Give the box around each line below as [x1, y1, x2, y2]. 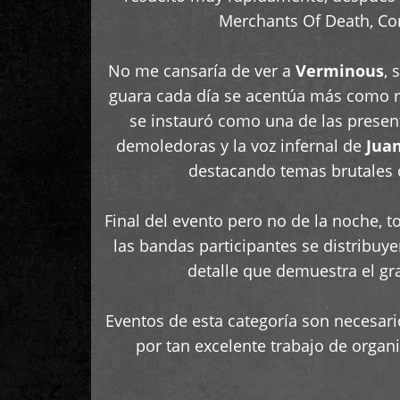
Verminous [295, 60, 384, 81]
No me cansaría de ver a [107, 60, 296, 81]
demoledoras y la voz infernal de [116, 135, 366, 156]
